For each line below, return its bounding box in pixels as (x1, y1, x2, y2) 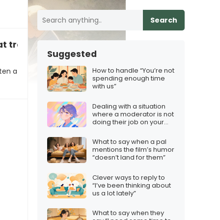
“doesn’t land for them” (92, 153, 165, 163)
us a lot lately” (92, 188, 136, 198)
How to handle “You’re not (92, 66, 174, 76)
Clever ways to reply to (92, 172, 165, 182)
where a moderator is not (92, 109, 174, 119)
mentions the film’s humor (92, 145, 174, 155)
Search (150, 15, 177, 25)
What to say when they (92, 208, 164, 218)
